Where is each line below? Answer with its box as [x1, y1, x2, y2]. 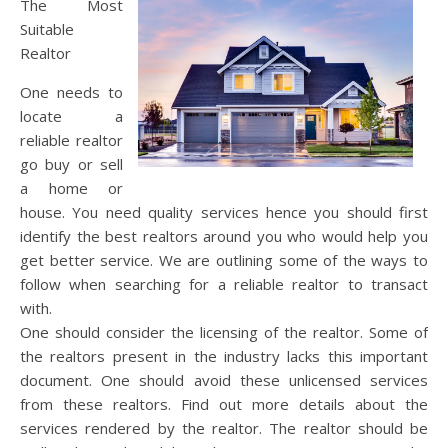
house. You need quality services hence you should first [20, 202, 428, 222]
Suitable [20, 19, 74, 39]
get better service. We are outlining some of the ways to [20, 250, 428, 270]
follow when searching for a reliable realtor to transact [20, 274, 428, 294]
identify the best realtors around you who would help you [20, 226, 428, 246]
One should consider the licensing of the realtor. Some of [20, 322, 428, 342]
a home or [20, 178, 123, 198]
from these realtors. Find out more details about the [20, 394, 428, 414]
